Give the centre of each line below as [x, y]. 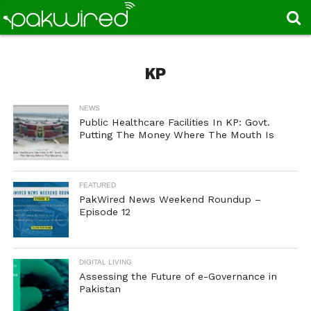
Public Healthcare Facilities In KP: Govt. [174, 122]
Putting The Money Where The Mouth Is [176, 135]
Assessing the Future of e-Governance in [178, 276]
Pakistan [100, 289]
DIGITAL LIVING [105, 262]
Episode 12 [104, 212]
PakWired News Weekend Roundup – [170, 199]
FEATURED [97, 185]
